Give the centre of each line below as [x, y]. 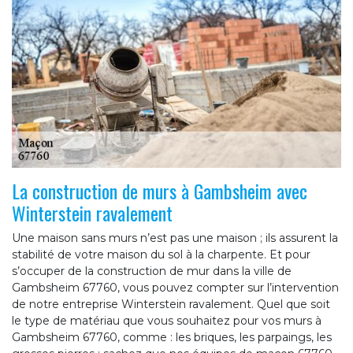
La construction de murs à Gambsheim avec [160, 191]
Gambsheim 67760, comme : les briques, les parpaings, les [172, 338]
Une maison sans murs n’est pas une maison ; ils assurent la [175, 238]
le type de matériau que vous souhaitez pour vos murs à [167, 321]
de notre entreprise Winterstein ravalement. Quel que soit [171, 305]
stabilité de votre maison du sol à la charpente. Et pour [161, 255]
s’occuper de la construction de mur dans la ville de [152, 271]
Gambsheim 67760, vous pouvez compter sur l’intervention [175, 288]
